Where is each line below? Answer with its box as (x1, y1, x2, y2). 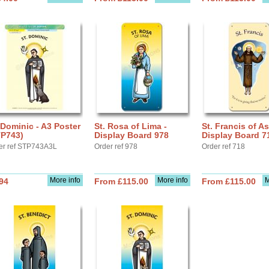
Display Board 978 (94, 130, 169, 140)
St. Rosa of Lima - (94, 121, 167, 131)
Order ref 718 (202, 142, 245, 151)
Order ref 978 (94, 142, 138, 151)
